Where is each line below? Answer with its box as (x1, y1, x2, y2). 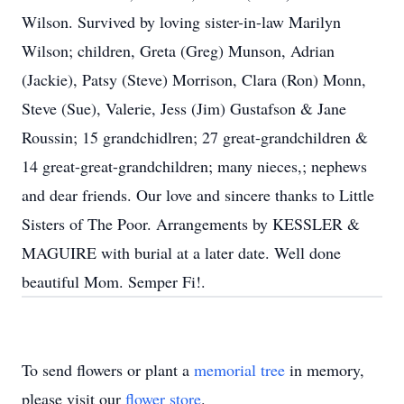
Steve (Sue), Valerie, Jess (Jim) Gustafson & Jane (22, 97, 346, 119)
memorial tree (194, 359, 285, 381)
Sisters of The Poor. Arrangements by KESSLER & (22, 213, 360, 234)
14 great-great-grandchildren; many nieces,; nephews (22, 155, 367, 177)
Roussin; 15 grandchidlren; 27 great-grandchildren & (22, 126, 368, 148)
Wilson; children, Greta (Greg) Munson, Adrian (22, 40, 335, 61)
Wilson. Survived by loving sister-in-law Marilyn (22, 11, 341, 32)
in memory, (285, 359, 364, 381)
